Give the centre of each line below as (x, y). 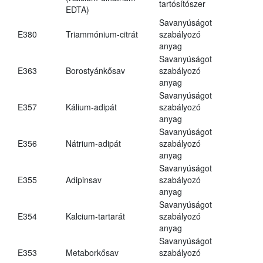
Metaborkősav (92, 252)
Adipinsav (84, 179)
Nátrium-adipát (93, 143)
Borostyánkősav (95, 70)
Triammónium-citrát (102, 34)
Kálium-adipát (91, 107)
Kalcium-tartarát (95, 216)
